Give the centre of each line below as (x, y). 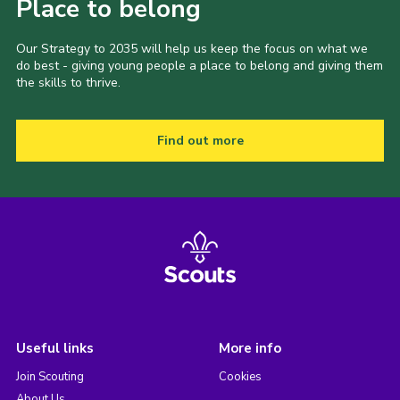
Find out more (200, 141)
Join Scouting (50, 377)
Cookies (240, 377)
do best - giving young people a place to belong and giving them (199, 66)
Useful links (54, 349)
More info (250, 349)
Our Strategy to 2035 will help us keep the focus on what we (192, 49)
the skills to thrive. (68, 83)
